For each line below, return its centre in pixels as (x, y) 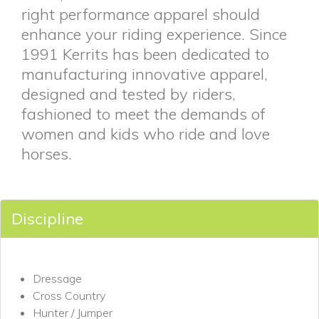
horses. (47, 154)
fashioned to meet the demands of (143, 114)
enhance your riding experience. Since (154, 34)
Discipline (47, 219)
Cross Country (69, 296)
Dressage (57, 278)
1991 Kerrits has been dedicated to (145, 54)
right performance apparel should (141, 14)
